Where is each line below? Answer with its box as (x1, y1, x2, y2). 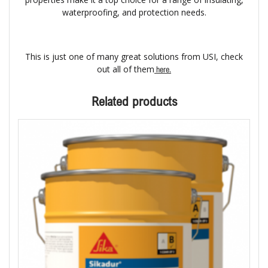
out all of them (97, 63, 154, 75)
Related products (91, 93, 177, 109)
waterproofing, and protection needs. (62, 7, 206, 19)
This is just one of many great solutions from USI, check (25, 51, 243, 63)
